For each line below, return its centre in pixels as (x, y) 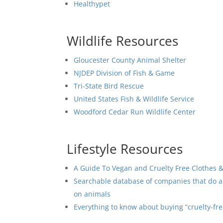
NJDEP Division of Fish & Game (124, 73)
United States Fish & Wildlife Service (134, 99)
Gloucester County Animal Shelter (130, 60)
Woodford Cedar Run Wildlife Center (135, 111)
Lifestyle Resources (125, 149)
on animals (92, 194)
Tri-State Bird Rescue (109, 86)
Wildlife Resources (123, 41)
